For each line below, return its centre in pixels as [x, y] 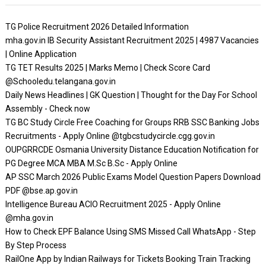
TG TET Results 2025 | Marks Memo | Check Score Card [107, 68]
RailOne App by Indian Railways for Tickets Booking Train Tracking [128, 259]
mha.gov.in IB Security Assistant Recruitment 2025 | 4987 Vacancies [132, 41]
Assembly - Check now [47, 109]
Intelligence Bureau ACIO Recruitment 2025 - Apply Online [113, 205]
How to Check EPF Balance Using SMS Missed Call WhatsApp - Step [130, 232]
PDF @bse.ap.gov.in [41, 191]
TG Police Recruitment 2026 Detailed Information [97, 27]
